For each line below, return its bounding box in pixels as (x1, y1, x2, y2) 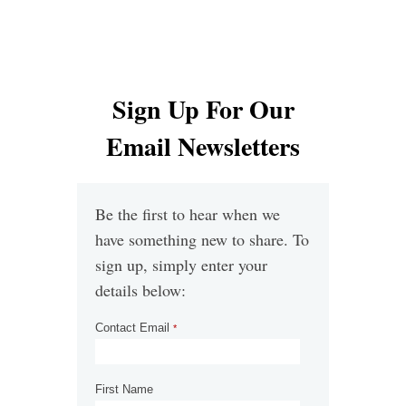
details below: (95, 279, 186, 301)
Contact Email (95, 321, 173, 334)
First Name (95, 382, 157, 396)
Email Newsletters (106, 128, 300, 165)
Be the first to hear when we (95, 203, 280, 225)
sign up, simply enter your (95, 254, 267, 275)
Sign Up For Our (111, 91, 295, 128)
